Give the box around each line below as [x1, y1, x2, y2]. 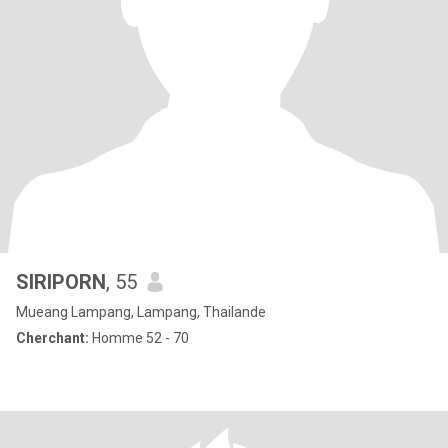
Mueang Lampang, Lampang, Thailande [16, 304, 266, 320]
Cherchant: [16, 330, 89, 346]
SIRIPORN [16, 270, 106, 294]
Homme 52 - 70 [89, 330, 189, 346]
